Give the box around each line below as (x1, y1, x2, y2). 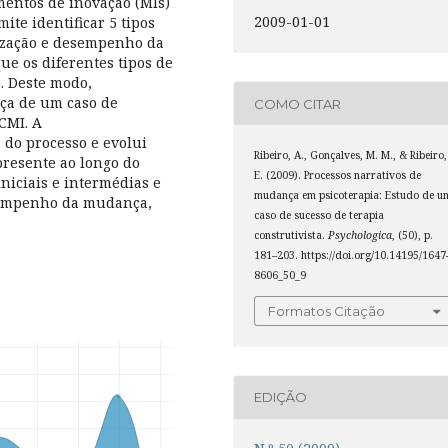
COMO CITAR (254, 95, 342, 112)
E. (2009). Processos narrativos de (254, 168, 422, 183)
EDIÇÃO (254, 389, 308, 406)
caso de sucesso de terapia (254, 208, 385, 223)
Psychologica (328, 228, 393, 243)
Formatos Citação (268, 302, 386, 319)
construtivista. (254, 228, 329, 243)
